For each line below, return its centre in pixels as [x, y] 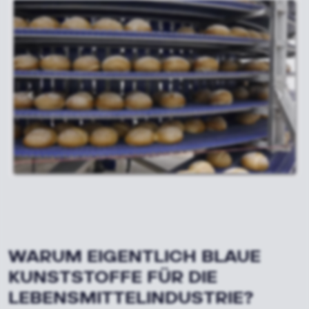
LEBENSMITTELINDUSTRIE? [131, 297]
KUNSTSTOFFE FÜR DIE [113, 277]
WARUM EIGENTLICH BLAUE [134, 256]
